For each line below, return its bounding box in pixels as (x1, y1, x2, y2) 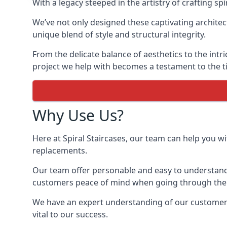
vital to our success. (32, 209, 108, 220)
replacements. (32, 145, 87, 156)
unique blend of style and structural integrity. (32, 29, 206, 40)
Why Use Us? (32, 105, 124, 126)
